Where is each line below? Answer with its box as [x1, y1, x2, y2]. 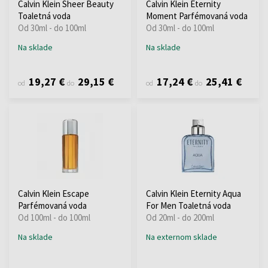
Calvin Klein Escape [18, 187, 89, 199]
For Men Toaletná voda [146, 199, 231, 211]
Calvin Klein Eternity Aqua [146, 187, 241, 199]
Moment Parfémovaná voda [146, 10, 248, 22]
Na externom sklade [146, 231, 217, 242]
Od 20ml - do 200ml [146, 211, 214, 223]
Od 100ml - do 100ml [18, 211, 90, 223]
